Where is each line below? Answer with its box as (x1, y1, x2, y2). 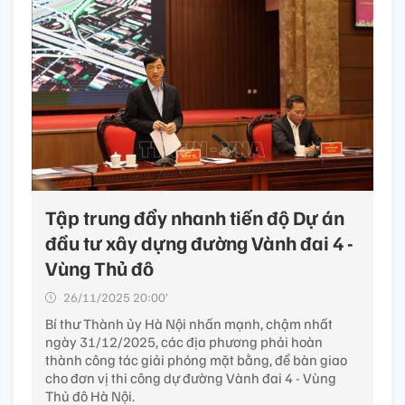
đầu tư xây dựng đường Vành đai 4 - (45, 229, 353, 255)
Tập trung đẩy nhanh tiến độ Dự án (45, 203, 344, 230)
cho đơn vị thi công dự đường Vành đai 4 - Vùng (45, 368, 336, 387)
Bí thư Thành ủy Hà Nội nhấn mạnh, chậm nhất (45, 314, 333, 333)
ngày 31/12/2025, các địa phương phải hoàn (45, 332, 323, 351)
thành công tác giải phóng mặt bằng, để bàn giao (45, 350, 347, 369)
